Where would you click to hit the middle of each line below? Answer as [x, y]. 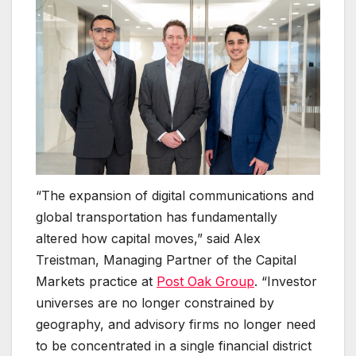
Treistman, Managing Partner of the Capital [166, 259]
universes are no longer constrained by [155, 302]
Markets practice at [96, 281]
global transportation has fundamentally [157, 217]
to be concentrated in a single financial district [174, 345]
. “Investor [286, 281]
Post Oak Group [205, 281]
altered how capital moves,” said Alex [148, 238]
